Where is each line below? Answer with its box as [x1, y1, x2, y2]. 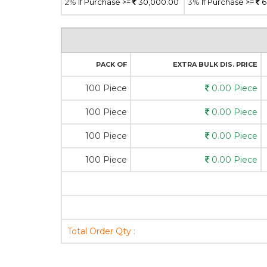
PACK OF [96, 60, 127, 69]
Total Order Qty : [67, 226, 135, 237]
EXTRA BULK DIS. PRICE [173, 60, 257, 69]
